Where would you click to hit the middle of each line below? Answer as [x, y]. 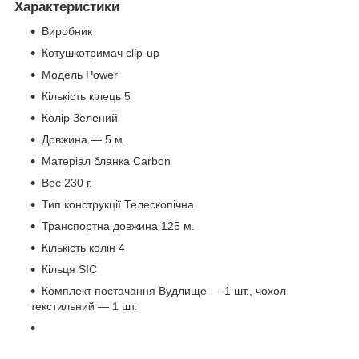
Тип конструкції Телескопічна [118, 205]
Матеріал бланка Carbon [106, 161]
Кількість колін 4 [83, 248]
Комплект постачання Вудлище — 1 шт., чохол [164, 291]
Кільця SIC [69, 270]
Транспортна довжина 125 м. [118, 226]
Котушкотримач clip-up [101, 53]
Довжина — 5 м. [84, 140]
